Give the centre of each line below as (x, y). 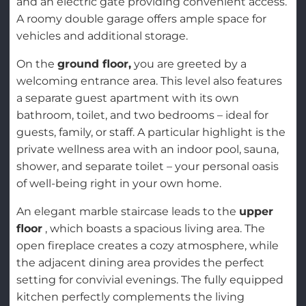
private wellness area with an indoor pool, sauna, (147, 150)
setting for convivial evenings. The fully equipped (150, 280)
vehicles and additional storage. (102, 36)
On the (37, 64)
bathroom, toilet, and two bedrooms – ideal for (142, 115)
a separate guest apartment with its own (127, 98)
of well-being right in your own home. (119, 184)
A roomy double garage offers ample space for (141, 19)
